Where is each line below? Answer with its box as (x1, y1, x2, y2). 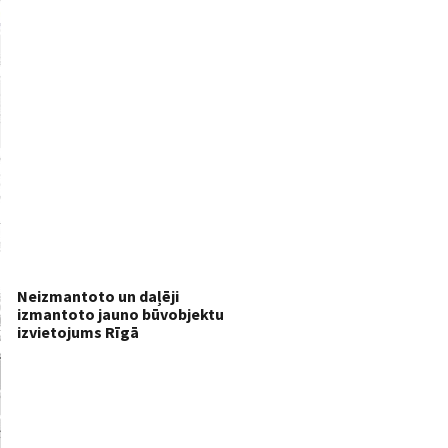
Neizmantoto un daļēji (17, 285, 179, 306)
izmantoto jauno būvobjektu (17, 303, 224, 324)
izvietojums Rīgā (17, 321, 139, 342)
